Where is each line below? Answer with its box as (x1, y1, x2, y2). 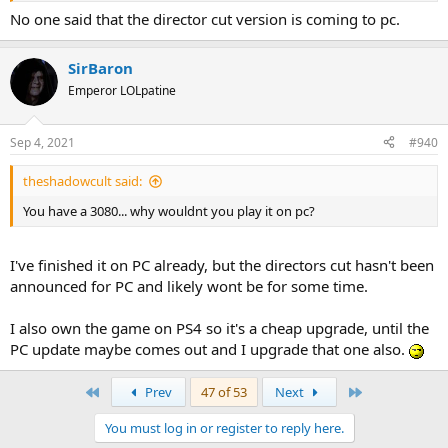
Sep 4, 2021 (10, 133, 75, 151)
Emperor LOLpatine (68, 82, 176, 100)
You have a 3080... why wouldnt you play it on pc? (23, 201, 315, 220)
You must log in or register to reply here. (104, 419, 344, 438)
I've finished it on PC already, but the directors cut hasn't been (10, 255, 434, 276)
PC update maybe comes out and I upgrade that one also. (10, 339, 409, 360)
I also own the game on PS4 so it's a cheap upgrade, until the (10, 318, 429, 339)
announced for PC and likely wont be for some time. (10, 276, 368, 297)
